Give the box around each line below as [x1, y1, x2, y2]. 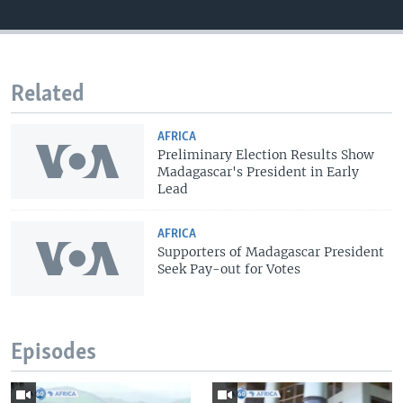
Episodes [11, 341, 96, 366]
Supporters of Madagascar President [157, 243, 385, 260]
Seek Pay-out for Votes [157, 260, 301, 277]
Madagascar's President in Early [157, 163, 360, 180]
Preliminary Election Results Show [157, 146, 375, 163]
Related [11, 82, 85, 107]
